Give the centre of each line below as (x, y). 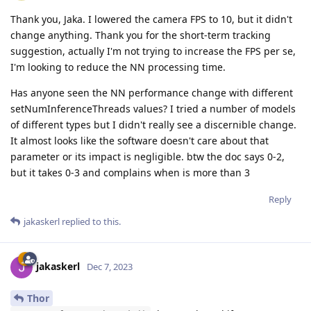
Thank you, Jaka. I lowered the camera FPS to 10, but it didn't (151, 19)
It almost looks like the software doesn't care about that (140, 141)
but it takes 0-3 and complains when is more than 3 (130, 173)
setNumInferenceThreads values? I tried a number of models (153, 109)
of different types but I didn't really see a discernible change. (153, 125)
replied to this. (90, 222)
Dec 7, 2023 (110, 266)
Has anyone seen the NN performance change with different (152, 93)
